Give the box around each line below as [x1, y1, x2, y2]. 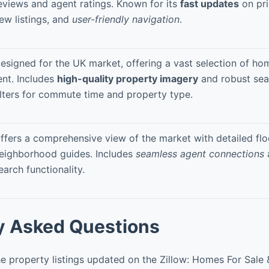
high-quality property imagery [57, 72, 198, 85]
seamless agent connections [136, 147, 264, 160]
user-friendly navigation [72, 13, 180, 25]
